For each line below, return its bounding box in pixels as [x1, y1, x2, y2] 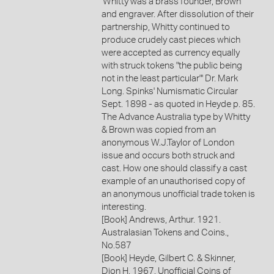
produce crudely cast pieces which [101, 35, 240, 45]
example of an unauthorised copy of [101, 176, 245, 186]
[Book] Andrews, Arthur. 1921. [101, 215, 221, 224]
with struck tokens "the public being [101, 61, 242, 70]
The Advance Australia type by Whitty [101, 112, 250, 122]
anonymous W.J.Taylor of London [101, 138, 234, 147]
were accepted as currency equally [101, 48, 240, 57]
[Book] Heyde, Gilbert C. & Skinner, [101, 253, 235, 263]
